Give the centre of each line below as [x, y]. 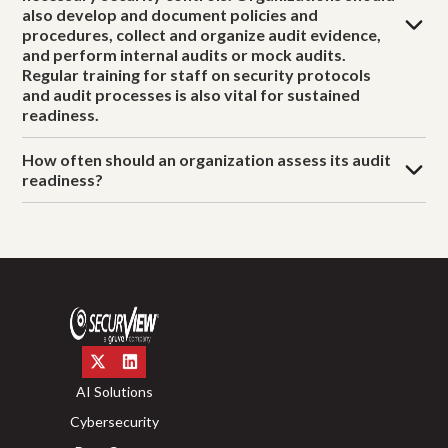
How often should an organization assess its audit [207, 159]
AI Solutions [114, 392]
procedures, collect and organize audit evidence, [202, 34]
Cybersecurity [114, 422]
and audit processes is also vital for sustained [191, 94]
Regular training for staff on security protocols [197, 74]
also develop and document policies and [170, 14]
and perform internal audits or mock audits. [184, 54]
